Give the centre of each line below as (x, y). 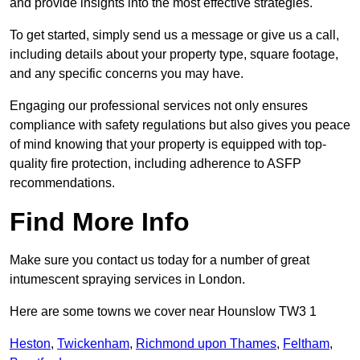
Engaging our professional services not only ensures (159, 106)
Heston (30, 344)
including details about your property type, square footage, (174, 55)
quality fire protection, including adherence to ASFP (155, 164)
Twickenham (93, 344)
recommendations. (62, 183)
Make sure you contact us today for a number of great (160, 260)
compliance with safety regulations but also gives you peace (180, 125)
